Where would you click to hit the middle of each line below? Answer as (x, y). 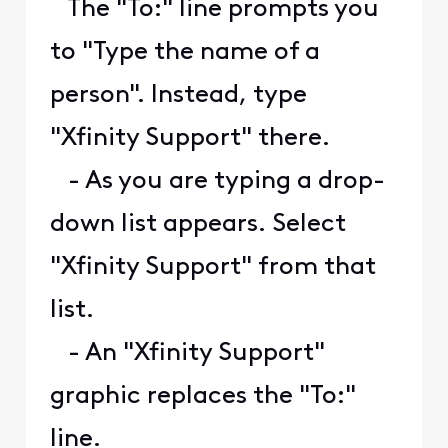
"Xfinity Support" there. (189, 139)
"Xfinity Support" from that (212, 268)
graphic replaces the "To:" (202, 397)
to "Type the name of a (184, 53)
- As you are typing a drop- (217, 182)
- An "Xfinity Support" (187, 354)
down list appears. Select (197, 225)
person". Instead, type (178, 96)
